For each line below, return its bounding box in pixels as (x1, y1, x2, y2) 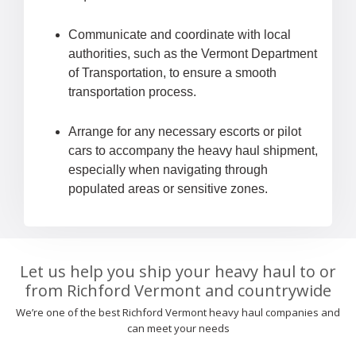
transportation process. (68, 85, 196, 99)
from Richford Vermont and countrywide (25, 280, 331, 302)
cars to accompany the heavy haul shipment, (68, 144, 318, 158)
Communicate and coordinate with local (68, 28, 291, 42)
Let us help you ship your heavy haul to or (20, 261, 336, 283)
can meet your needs (126, 321, 230, 336)
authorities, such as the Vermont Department (68, 47, 317, 61)
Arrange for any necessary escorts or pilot (68, 125, 301, 139)
